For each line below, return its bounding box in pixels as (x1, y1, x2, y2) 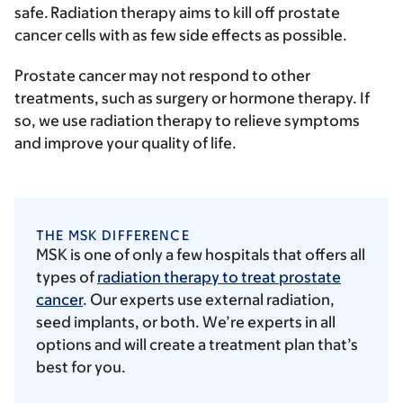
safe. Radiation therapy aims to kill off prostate (14, 3, 340, 22)
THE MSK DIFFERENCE (36, 227, 190, 243)
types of (36, 267, 97, 286)
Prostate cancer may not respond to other (14, 66, 310, 85)
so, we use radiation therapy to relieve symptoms (14, 111, 360, 130)
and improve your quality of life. (14, 133, 239, 152)
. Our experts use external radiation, (83, 290, 335, 309)
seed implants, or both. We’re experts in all (36, 312, 336, 331)
